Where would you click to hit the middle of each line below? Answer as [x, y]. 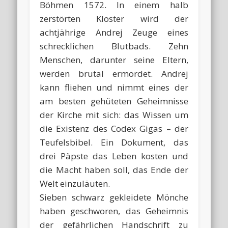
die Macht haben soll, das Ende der [114, 170]
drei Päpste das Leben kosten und [114, 156]
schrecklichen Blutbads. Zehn [114, 46]
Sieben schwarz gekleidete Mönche [114, 197]
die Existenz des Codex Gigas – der [114, 129]
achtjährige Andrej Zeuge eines [114, 33]
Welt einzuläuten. [75, 184]
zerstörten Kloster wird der [114, 19]
